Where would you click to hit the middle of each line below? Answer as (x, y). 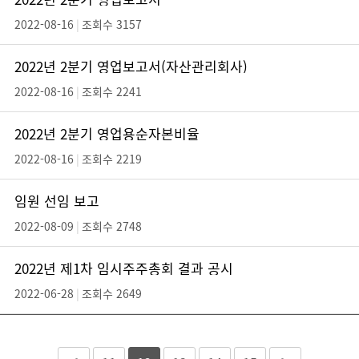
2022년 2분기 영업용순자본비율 (107, 133)
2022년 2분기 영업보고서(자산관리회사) (131, 66)
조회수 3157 (112, 24)
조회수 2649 (112, 293)
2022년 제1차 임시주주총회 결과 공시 (124, 268)
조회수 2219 (112, 159)
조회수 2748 (112, 226)
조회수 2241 (112, 91)
